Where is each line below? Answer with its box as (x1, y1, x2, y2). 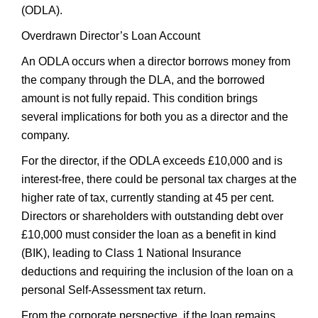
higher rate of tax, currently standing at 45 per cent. (21, 192, 274, 204)
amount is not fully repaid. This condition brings (21, 92, 258, 104)
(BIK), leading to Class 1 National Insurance (21, 247, 241, 259)
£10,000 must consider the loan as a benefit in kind (21, 229, 276, 241)
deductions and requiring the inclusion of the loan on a (21, 265, 293, 278)
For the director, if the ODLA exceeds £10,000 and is (21, 155, 283, 167)
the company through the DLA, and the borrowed (21, 74, 265, 86)
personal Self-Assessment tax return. (21, 284, 206, 296)
